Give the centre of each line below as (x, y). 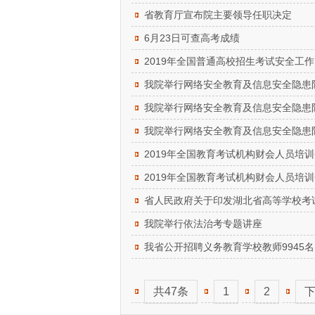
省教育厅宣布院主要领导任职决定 (218, 15)
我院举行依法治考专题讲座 (203, 224)
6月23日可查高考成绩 (192, 38)
